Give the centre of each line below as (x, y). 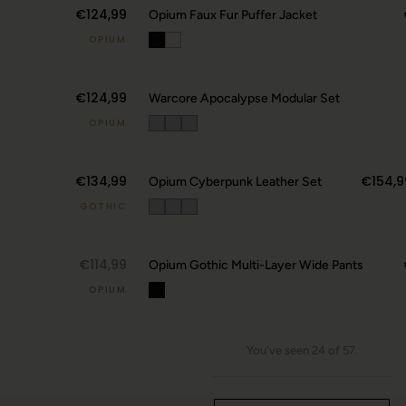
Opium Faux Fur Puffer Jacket (233, 15)
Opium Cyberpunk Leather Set (235, 182)
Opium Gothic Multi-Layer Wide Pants (256, 265)
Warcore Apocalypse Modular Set (244, 98)
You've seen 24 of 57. (302, 350)
